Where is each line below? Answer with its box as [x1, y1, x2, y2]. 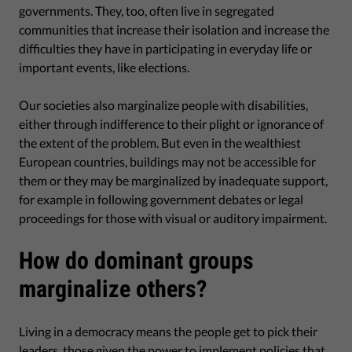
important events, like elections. [19, 59, 189, 75]
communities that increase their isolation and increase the [19, 21, 329, 37]
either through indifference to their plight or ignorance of [19, 115, 324, 131]
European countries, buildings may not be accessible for [19, 153, 316, 169]
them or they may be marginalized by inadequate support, [19, 172, 328, 188]
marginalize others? [19, 274, 207, 302]
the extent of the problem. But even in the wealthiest [19, 134, 301, 150]
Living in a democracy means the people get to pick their [19, 323, 317, 339]
